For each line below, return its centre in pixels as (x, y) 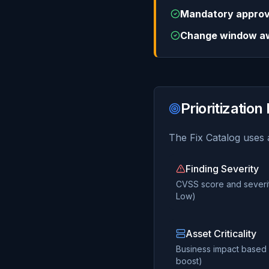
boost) (189, 261)
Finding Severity (222, 169)
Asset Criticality (221, 234)
